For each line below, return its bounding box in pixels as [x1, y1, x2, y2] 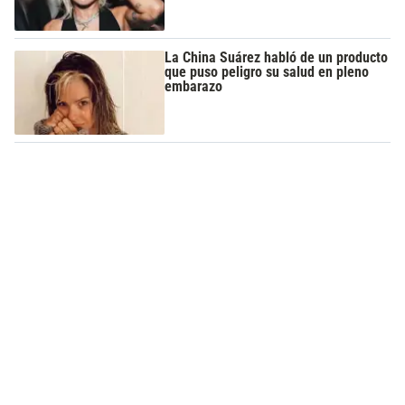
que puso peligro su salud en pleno [165, 62, 370, 80]
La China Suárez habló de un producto [165, 48, 389, 66]
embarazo [165, 77, 223, 95]
